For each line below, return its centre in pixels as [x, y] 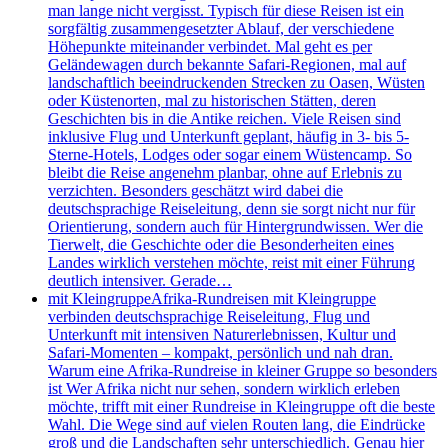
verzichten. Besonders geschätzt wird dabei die [195, 190]
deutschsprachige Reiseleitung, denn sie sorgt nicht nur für [231, 208]
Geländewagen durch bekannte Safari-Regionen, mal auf [227, 64]
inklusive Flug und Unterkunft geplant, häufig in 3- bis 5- [228, 136]
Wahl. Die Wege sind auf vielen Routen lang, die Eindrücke [236, 424]
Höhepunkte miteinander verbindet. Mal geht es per [210, 46]
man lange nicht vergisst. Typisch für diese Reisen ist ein [226, 10]
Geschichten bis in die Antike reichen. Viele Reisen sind [224, 118]
